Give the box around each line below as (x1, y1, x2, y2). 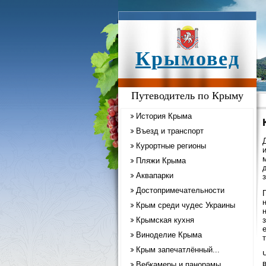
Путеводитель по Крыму (131, 90, 243, 102)
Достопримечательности (135, 186, 224, 195)
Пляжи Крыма (135, 156, 186, 165)
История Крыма (135, 112, 192, 121)
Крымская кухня (135, 216, 194, 224)
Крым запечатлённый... (135, 245, 220, 254)
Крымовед (135, 47, 240, 69)
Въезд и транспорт (135, 126, 204, 135)
